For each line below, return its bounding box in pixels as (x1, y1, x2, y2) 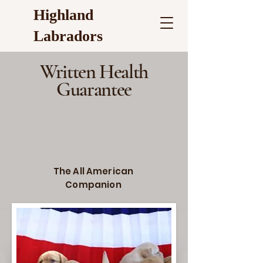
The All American (53, 165, 134, 177)
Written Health (40, 60, 148, 84)
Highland (33, 6, 93, 23)
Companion (65, 178, 122, 191)
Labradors (33, 28, 103, 45)
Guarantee (56, 77, 131, 102)
